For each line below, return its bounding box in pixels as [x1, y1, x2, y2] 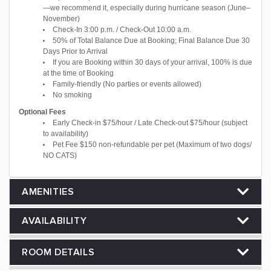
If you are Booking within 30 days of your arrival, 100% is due [53, 58, 252, 67]
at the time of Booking [43, 69, 114, 77]
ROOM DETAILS [22, 246, 95, 258]
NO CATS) [43, 151, 77, 160]
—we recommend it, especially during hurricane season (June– [43, 4, 250, 12]
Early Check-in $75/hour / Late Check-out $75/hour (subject [53, 119, 247, 127]
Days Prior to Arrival [43, 47, 108, 56]
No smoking [53, 91, 92, 99]
